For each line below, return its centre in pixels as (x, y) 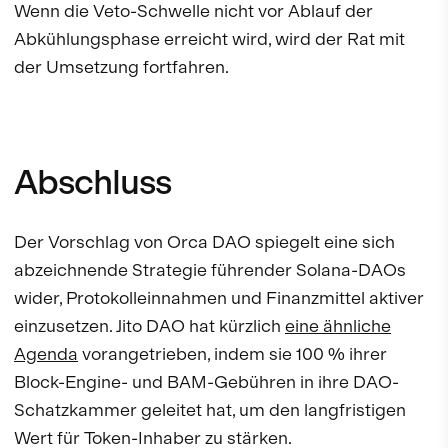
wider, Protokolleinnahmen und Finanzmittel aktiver (219, 298)
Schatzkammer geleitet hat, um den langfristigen (210, 410)
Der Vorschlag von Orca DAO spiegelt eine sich (204, 242)
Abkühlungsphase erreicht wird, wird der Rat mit (209, 39)
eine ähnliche (338, 326)
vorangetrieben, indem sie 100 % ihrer (232, 354)
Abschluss (93, 182)
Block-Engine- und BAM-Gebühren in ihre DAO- (206, 382)
